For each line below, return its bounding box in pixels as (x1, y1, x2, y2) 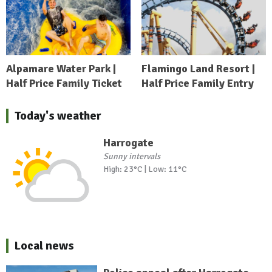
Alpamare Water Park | (6, 62, 116, 76)
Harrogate (103, 136, 154, 150)
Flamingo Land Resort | (141, 62, 255, 76)
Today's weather (15, 108, 101, 124)
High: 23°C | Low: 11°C (103, 164, 187, 175)
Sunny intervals (103, 151, 160, 162)
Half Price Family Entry (141, 76, 254, 90)
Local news (15, 237, 74, 253)
